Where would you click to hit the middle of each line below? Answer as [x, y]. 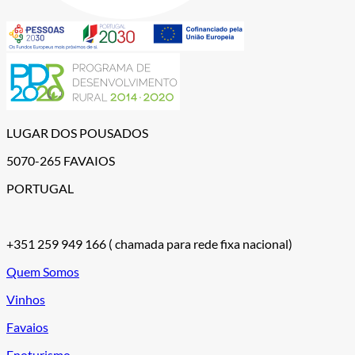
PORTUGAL [40, 189]
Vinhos [26, 300]
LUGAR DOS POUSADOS [77, 133]
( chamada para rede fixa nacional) [200, 244]
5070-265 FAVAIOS [61, 161]
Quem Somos [43, 272]
